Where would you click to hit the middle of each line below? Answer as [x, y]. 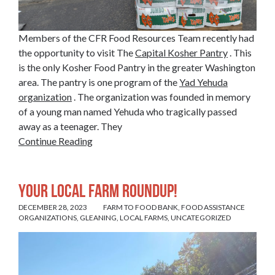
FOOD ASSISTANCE [213, 207]
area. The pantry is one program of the [99, 82]
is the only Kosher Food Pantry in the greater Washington [137, 68]
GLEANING [98, 217]
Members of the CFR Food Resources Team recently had [136, 38]
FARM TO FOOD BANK [141, 207]
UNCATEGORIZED [201, 217]
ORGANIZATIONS [48, 217]
